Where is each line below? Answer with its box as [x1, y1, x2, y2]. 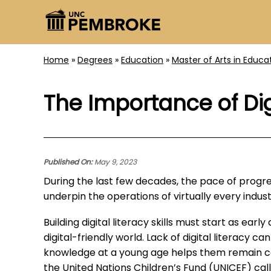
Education [121, 54, 163, 68]
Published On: [44, 157, 93, 169]
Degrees [77, 54, 113, 68]
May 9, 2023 [93, 157, 137, 169]
